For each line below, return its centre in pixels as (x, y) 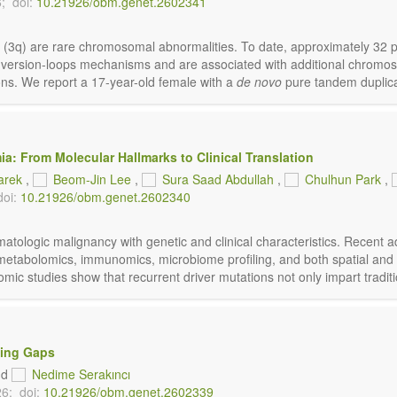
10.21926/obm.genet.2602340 (105, 197)
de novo (259, 82)
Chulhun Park (343, 179)
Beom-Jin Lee (92, 179)
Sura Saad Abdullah (218, 179)
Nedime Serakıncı (81, 374)
